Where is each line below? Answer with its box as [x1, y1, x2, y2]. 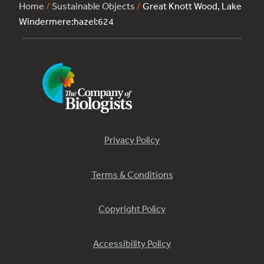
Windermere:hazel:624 [19, 15, 114, 28]
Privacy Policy [104, 134, 160, 146]
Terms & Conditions [91, 168, 173, 180]
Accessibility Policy [93, 237, 171, 249]
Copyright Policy [98, 203, 166, 215]
